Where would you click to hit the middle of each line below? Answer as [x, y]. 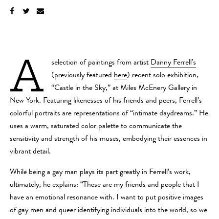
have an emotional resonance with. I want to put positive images [107, 198]
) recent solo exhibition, [163, 76]
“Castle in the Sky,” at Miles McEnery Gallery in [124, 89]
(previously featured [83, 76]
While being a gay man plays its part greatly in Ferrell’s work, [100, 173]
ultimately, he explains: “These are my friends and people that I [105, 186]
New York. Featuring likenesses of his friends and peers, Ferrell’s [106, 101]
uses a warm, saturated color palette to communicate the [96, 127]
